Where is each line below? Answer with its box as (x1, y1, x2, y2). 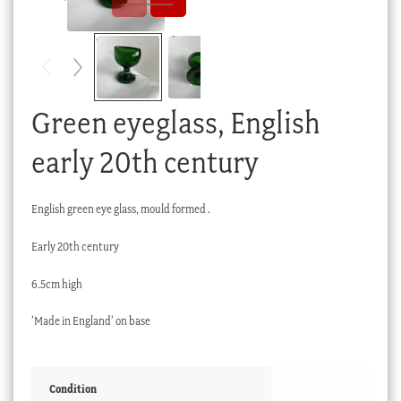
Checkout (48, 13, 95, 27)
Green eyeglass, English (30, 104, 320, 141)
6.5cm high (30, 277, 82, 291)
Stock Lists (48, 77, 99, 91)
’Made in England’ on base (30, 314, 150, 328)
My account (48, 45, 104, 59)
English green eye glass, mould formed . (30, 201, 210, 216)
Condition (48, 382, 97, 397)
